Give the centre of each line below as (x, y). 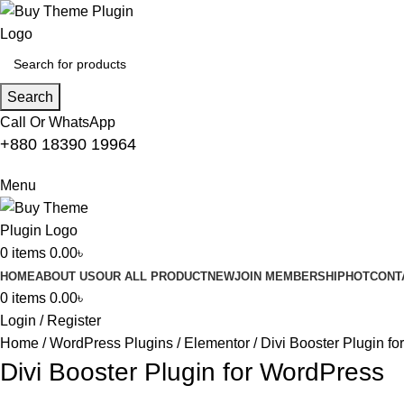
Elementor (219, 343)
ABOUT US (65, 276)
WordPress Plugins (113, 343)
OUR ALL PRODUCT (151, 276)
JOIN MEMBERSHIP (290, 276)
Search (30, 97)
